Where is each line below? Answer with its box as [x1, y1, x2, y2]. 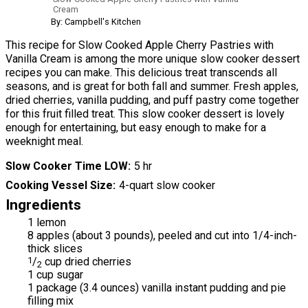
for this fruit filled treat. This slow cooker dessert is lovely [5, 107, 285, 120]
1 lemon [27, 216, 66, 230]
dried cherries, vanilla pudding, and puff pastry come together [5, 93, 299, 107]
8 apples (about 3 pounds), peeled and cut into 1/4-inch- [27, 229, 297, 243]
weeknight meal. [5, 134, 83, 148]
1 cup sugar [27, 268, 83, 282]
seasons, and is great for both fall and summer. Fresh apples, [5, 79, 298, 93]
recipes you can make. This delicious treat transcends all [5, 65, 277, 79]
